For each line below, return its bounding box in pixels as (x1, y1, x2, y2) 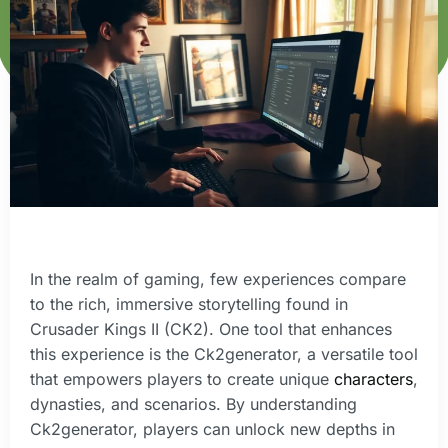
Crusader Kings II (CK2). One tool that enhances (30, 319, 392, 339)
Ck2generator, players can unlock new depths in (30, 419, 395, 439)
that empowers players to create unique (30, 369, 334, 389)
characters (334, 369, 413, 389)
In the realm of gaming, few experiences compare (30, 269, 406, 289)
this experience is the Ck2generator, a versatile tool (30, 344, 418, 364)
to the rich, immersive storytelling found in (30, 294, 348, 314)
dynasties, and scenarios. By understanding (30, 394, 357, 414)
